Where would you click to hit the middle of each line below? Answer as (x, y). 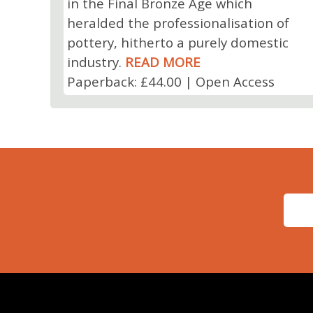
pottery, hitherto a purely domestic (177, 42)
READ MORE (162, 61)
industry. (96, 61)
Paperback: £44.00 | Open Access (170, 81)
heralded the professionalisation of (178, 22)
